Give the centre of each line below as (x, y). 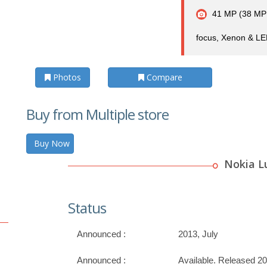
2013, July (198, 234)
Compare (163, 77)
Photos (66, 77)
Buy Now (52, 144)
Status (87, 208)
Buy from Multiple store (97, 115)
